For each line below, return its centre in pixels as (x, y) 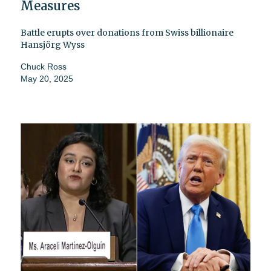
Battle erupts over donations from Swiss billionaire (127, 32)
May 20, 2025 (47, 78)
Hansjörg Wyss (53, 44)
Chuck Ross (44, 66)
